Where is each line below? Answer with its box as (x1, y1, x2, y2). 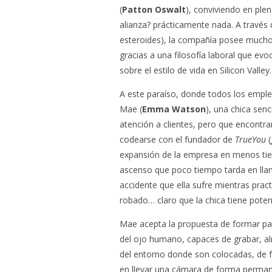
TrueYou (235, 134, 266, 145)
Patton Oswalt (122, 4, 186, 15)
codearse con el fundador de (120, 134, 235, 145)
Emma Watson (142, 103, 206, 115)
